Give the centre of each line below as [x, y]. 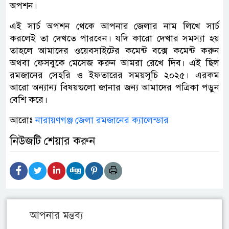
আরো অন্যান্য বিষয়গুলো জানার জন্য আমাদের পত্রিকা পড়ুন [114, 87]
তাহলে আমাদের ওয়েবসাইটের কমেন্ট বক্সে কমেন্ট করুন [114, 50]
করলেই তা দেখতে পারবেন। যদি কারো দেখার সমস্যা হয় [114, 38]
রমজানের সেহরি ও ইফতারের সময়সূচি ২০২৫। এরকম [114, 75]
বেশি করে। [29, 99]
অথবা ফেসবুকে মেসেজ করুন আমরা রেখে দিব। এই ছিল [114, 63]
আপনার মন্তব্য [56, 215]
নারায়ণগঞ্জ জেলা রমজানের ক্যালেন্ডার [102, 120]
